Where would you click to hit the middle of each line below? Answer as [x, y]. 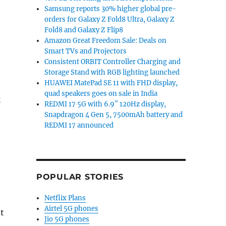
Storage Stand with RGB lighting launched [112, 72]
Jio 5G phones [67, 219]
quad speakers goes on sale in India [101, 94]
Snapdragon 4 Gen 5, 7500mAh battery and [114, 115]
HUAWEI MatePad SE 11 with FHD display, [111, 83]
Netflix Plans [65, 198]
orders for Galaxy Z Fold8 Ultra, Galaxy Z [110, 19]
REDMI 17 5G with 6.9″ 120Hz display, [105, 104]
